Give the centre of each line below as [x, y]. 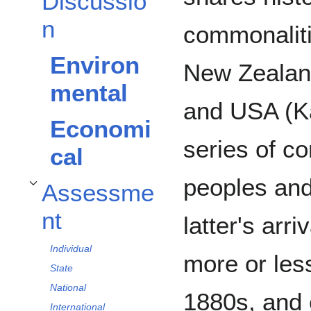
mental [89, 93]
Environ [95, 65]
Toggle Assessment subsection [83, 191]
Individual [71, 249]
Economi [101, 129]
